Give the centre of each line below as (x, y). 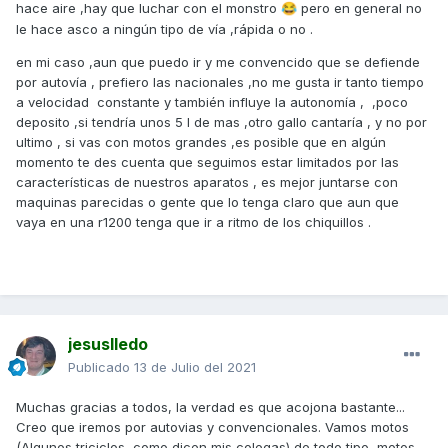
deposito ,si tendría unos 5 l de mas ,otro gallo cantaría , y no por (221, 121)
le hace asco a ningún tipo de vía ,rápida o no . (164, 28)
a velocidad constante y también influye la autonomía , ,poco (212, 101)
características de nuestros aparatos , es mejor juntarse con (207, 181)
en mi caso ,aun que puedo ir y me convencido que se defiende (218, 61)
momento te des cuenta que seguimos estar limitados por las (207, 161)
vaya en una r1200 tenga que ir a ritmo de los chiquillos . (193, 221)
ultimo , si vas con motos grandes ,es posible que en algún (201, 141)
